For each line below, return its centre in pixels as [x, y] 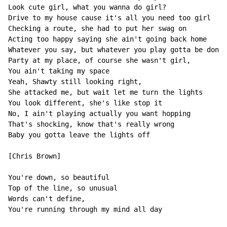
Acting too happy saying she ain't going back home [107, 39]
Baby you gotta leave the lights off [79, 135]
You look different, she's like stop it [85, 103]
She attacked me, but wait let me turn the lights [105, 92]
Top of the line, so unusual [63, 188]
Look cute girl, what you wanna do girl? [87, 7]
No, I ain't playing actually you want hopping [99, 114]
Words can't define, [47, 199]
